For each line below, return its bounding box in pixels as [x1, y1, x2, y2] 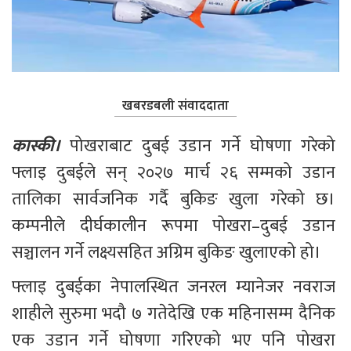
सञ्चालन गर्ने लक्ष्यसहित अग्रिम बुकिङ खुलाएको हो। [12, 237, 321, 267]
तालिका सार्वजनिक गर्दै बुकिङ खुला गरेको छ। [12, 184, 339, 214]
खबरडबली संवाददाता [122, 94, 229, 117]
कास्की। [12, 131, 70, 161]
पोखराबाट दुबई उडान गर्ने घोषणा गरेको [70, 131, 339, 161]
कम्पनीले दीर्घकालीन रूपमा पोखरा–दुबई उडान [12, 211, 339, 241]
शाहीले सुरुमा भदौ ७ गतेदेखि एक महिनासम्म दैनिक [12, 299, 339, 328]
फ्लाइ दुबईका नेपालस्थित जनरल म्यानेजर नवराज [12, 272, 339, 302]
